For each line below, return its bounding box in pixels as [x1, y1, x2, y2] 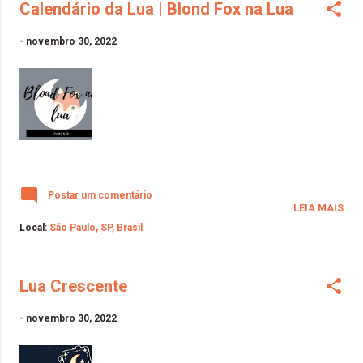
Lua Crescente [19, 275, 127, 296]
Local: [19, 221, 49, 233]
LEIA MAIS [293, 202, 344, 214]
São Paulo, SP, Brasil [49, 221, 143, 233]
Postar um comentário [48, 189, 152, 201]
